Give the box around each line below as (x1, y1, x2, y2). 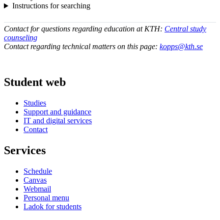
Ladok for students (24, 202, 82, 211)
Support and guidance (24, 108, 91, 116)
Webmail (24, 184, 51, 193)
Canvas (24, 175, 47, 184)
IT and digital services (24, 116, 92, 125)
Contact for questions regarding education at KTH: (4, 25, 165, 33)
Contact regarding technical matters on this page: (4, 42, 160, 51)
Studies (24, 99, 46, 108)
